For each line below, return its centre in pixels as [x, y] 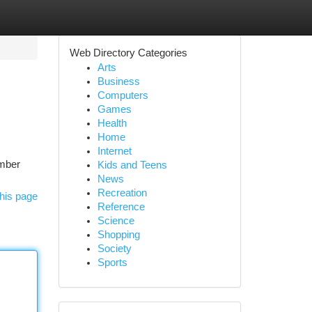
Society [114, 249]
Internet [114, 151]
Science [116, 221]
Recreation [122, 193]
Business [118, 81]
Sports [112, 263]
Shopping [118, 235]
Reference [121, 207]
